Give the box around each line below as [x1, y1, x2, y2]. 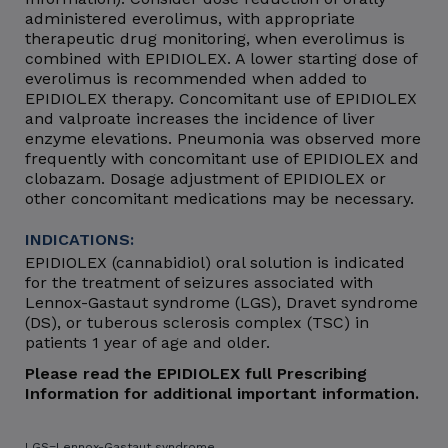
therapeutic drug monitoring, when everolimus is [25, 28, 405, 48]
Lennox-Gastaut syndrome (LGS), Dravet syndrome [25, 292, 418, 312]
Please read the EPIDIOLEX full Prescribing [25, 363, 367, 383]
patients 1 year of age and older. [25, 332, 270, 352]
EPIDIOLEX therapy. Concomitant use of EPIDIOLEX [25, 88, 417, 108]
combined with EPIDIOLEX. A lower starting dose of [25, 48, 417, 68]
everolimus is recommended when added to [25, 68, 367, 88]
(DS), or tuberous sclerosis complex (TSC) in [25, 312, 369, 332]
